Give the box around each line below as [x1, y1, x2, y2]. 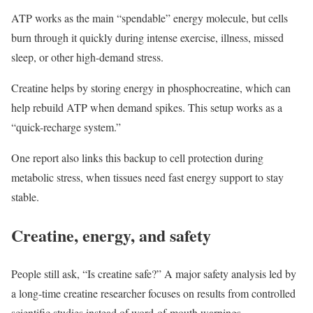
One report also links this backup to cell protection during [11, 150, 263, 165]
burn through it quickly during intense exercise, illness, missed [11, 29, 284, 45]
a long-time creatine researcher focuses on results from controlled [11, 285, 296, 300]
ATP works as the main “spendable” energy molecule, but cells [11, 10, 288, 25]
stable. [11, 189, 39, 204]
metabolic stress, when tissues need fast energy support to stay [11, 169, 284, 184]
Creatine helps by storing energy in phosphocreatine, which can [11, 80, 291, 95]
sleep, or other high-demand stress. [11, 49, 163, 64]
